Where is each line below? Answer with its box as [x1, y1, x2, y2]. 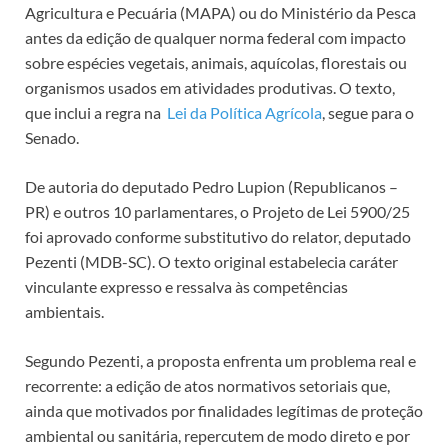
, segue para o [322, 103, 414, 123]
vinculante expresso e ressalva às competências [25, 277, 348, 297]
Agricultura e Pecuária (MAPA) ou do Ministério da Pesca [25, 3, 416, 23]
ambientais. [25, 302, 104, 322]
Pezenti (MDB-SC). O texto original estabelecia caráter [25, 252, 398, 272]
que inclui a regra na [25, 103, 167, 123]
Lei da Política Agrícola [167, 103, 322, 123]
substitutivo [184, 227, 268, 247]
